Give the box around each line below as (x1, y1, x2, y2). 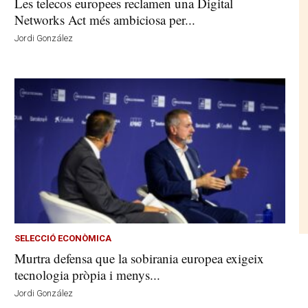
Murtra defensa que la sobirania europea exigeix (14, 249, 265, 267)
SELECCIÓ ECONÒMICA (14, 232, 112, 243)
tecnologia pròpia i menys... (14, 265, 161, 283)
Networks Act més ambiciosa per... (14, 11, 196, 29)
